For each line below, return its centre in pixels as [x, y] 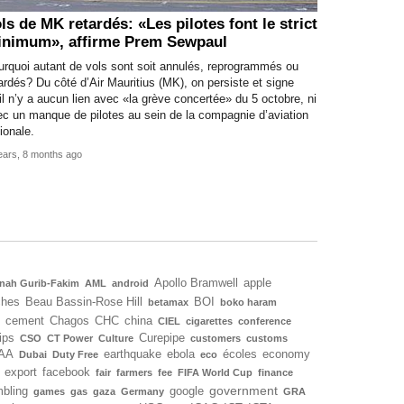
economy [286, 354]
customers [216, 338]
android [130, 283]
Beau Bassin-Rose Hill [84, 302]
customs [267, 338]
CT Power [70, 338]
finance [275, 372]
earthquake [133, 354]
